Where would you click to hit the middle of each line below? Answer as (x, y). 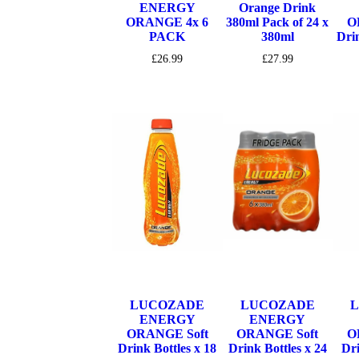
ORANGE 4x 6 (167, 22)
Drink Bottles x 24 (277, 349)
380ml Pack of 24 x (278, 22)
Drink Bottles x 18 (167, 349)
